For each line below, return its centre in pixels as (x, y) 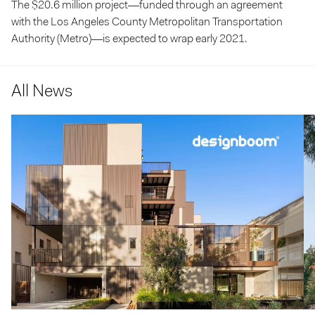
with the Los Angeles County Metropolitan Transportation (147, 22)
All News (42, 92)
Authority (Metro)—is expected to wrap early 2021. (129, 39)
